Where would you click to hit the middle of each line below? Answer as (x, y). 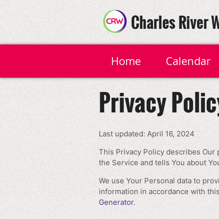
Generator (116, 202)
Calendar (188, 61)
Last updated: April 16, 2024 (147, 134)
